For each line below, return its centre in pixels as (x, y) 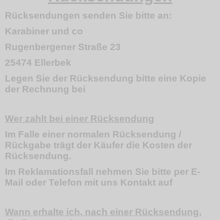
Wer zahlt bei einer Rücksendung (80, 119)
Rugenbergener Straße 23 (63, 47)
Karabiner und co (44, 31)
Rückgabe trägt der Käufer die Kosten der (98, 145)
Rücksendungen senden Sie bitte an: (88, 15)
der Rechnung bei (45, 89)
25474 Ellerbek (38, 63)
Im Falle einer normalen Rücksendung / (93, 134)
